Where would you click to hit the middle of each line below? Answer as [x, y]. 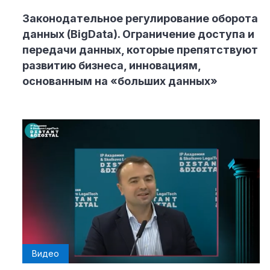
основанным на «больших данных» [120, 81]
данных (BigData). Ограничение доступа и [138, 34]
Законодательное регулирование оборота [140, 18]
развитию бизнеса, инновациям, [111, 65]
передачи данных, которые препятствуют [140, 49]
